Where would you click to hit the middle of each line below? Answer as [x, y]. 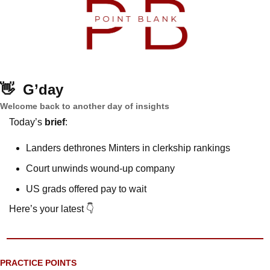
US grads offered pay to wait [86, 189]
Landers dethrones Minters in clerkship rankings [128, 148]
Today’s [27, 122]
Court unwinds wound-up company [100, 168]
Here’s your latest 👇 [52, 209]
